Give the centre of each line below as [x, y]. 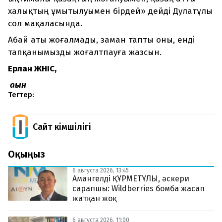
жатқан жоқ [94, 199]
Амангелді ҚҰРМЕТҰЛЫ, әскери [131, 179]
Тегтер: [21, 95]
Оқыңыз [27, 154]
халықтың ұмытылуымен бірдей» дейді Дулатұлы [110, 11]
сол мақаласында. [45, 24]
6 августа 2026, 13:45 [101, 171]
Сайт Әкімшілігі [62, 127]
